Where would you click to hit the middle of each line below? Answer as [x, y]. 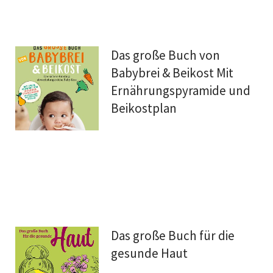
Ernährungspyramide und [181, 91]
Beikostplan [144, 108]
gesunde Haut [150, 253]
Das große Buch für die [173, 236]
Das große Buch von [166, 55]
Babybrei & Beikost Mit [172, 73]
